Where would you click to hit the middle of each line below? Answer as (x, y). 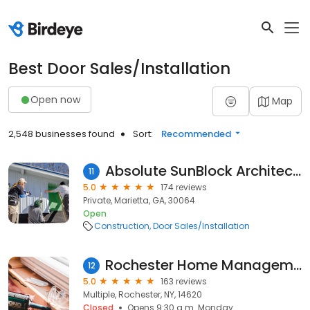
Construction (122, 226)
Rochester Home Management (298, 265)
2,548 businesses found (62, 134)
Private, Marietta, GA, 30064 (139, 200)
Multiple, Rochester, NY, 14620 (143, 294)
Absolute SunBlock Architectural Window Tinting (297, 171)
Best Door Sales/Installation (119, 69)
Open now (55, 99)
